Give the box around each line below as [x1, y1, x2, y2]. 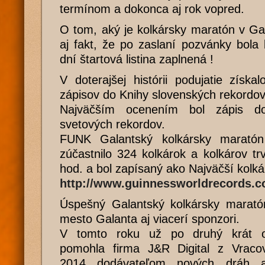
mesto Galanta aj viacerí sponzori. [60, 212, 240, 225]
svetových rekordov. [60, 118, 165, 131]
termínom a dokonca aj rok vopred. [60, 2, 244, 15]
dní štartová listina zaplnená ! [60, 53, 214, 66]
